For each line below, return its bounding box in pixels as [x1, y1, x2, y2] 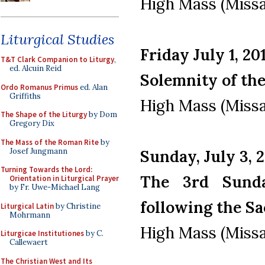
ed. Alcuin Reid [9, 63, 62, 73]
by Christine [54, 201, 101, 211]
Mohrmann [9, 209, 50, 220]
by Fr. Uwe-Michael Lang [9, 182, 100, 192]
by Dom [87, 109, 117, 119]
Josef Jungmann [9, 146, 67, 156]
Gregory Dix [9, 118, 54, 128]
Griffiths [9, 91, 41, 101]
